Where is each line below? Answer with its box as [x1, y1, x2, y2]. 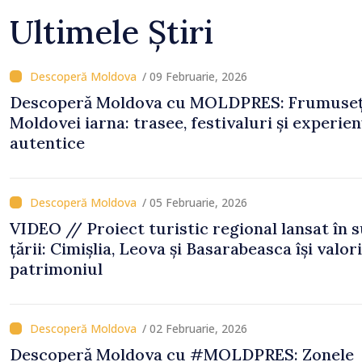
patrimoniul [10, 259, 103, 279]
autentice [10, 133, 85, 153]
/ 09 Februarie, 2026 [142, 69, 247, 84]
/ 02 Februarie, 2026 [142, 321, 247, 336]
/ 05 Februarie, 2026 [142, 195, 247, 210]
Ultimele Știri [10, 11, 213, 53]
